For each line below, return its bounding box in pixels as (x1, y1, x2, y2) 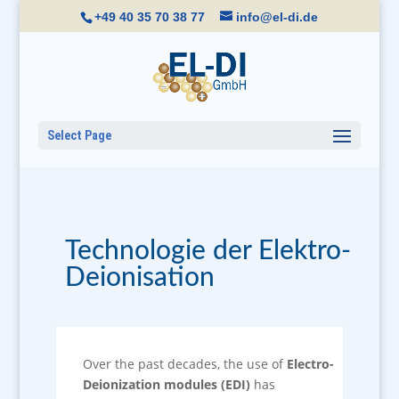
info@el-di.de (236, 9, 319, 24)
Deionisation (64, 265, 215, 291)
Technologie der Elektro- (64, 238, 351, 265)
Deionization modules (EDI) (82, 376, 250, 393)
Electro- (286, 355, 334, 372)
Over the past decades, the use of (82, 355, 287, 372)
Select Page (46, 128, 111, 142)
